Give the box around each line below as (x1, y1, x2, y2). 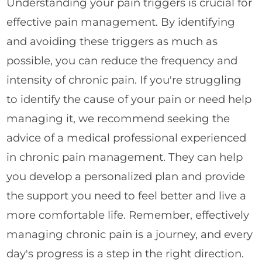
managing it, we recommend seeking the (6, 111, 230, 125)
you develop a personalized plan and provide (6, 169, 246, 183)
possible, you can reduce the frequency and (6, 53, 238, 67)
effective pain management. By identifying (6, 15, 236, 29)
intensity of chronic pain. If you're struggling (6, 73, 242, 87)
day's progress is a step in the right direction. (6, 246, 244, 260)
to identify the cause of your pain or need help (6, 92, 252, 106)
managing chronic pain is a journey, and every (6, 227, 253, 241)
